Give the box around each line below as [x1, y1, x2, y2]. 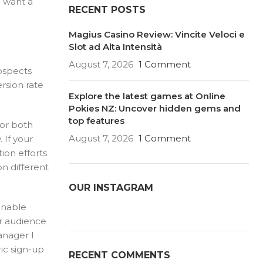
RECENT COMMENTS [68, 249, 170, 261]
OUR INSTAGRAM [68, 182, 153, 193]
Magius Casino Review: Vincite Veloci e [68, 29, 245, 40]
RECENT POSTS [68, 4, 146, 15]
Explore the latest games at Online [68, 90, 225, 102]
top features [68, 115, 124, 126]
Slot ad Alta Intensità [68, 41, 162, 52]
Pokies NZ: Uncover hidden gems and [68, 103, 241, 114]
